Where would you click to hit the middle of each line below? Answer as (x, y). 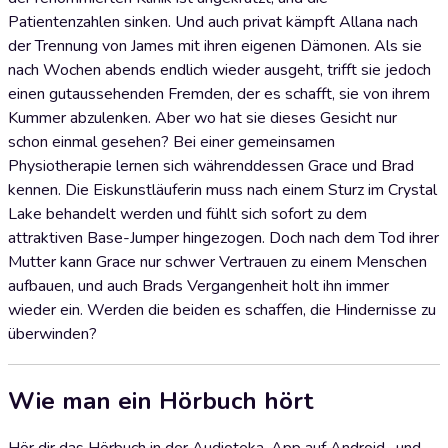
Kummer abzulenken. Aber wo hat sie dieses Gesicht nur (202, 118)
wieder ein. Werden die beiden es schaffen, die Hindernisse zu (222, 310)
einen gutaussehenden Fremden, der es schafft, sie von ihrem (219, 94)
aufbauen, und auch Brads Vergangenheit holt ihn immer (198, 286)
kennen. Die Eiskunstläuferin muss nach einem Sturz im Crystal (222, 190)
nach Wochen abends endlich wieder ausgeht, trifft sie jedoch (219, 70)
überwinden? (52, 334)
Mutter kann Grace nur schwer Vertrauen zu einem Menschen (217, 262)
